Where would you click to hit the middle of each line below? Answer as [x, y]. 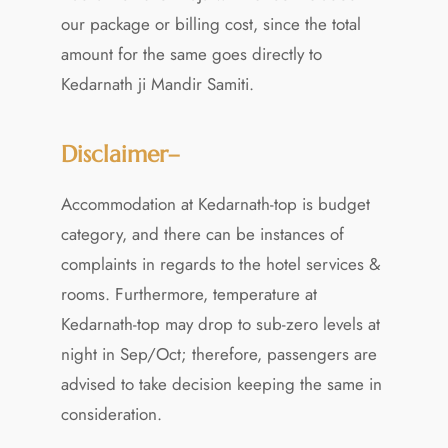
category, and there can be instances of [202, 233]
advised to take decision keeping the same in [221, 383]
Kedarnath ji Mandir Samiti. [157, 83]
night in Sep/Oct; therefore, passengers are [218, 353]
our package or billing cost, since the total [210, 23]
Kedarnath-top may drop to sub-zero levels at [220, 323]
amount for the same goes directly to [191, 53]
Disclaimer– [120, 153]
